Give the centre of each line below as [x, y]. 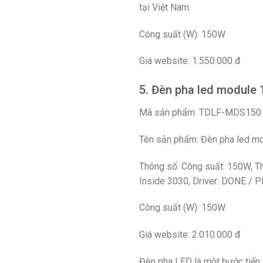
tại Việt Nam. [165, 7]
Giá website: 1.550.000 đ [190, 61]
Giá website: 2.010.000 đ [190, 235]
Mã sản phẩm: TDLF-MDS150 [200, 113]
